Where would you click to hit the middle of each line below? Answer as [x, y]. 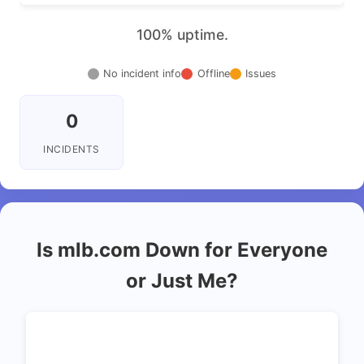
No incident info [143, 73]
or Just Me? [182, 281]
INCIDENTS [71, 149]
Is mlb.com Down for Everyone [182, 250]
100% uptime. [182, 34]
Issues [260, 73]
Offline [213, 73]
